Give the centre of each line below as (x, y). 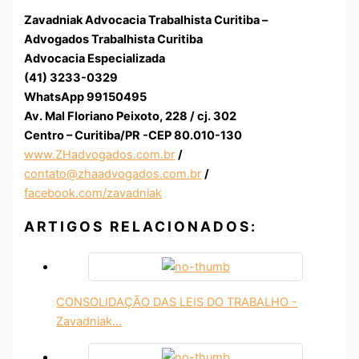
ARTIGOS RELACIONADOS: (141, 226)
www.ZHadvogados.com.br (100, 155)
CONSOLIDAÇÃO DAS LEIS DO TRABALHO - (177, 303)
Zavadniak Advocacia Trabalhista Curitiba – (146, 20)
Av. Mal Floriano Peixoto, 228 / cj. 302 (131, 117)
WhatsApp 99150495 (86, 97)
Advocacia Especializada (95, 59)
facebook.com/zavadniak (93, 194)
